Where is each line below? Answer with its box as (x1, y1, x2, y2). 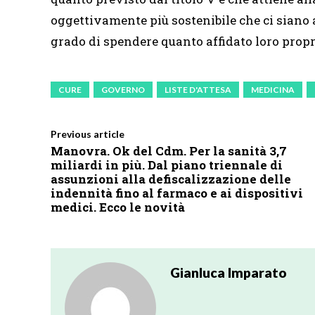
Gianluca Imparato (170, 264, 287, 281)
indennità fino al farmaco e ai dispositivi (51, 185, 303, 201)
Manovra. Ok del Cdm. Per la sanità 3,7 (51, 143, 287, 159)
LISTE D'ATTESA (165, 84, 231, 95)
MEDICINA (251, 84, 295, 95)
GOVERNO (101, 84, 145, 95)
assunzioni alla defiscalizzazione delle (51, 171, 291, 187)
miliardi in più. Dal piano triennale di (51, 157, 283, 173)
